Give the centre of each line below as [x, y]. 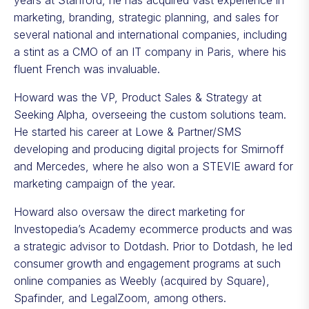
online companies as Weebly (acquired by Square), [142, 281]
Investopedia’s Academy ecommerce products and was [153, 229]
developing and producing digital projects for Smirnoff [149, 149]
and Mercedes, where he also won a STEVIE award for [153, 166]
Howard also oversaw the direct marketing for [129, 212]
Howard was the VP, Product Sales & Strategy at [138, 97]
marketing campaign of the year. [94, 183]
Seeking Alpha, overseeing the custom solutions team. [150, 114]
